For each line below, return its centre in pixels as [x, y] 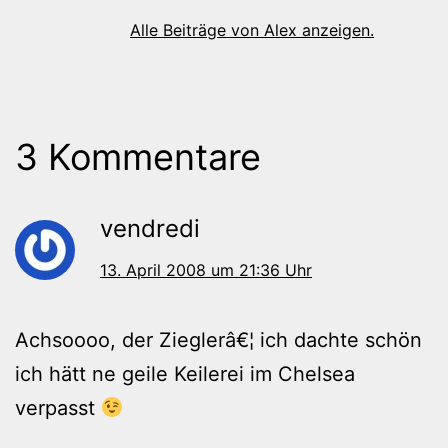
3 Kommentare [138, 156]
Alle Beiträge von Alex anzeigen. [252, 29]
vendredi [150, 228]
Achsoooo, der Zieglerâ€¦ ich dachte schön [218, 339]
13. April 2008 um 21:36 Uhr [206, 269]
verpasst [58, 407]
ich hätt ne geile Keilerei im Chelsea [185, 373]
